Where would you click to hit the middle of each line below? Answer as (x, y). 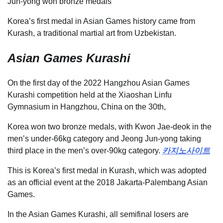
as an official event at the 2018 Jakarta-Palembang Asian (108, 182)
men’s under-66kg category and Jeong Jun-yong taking (104, 138)
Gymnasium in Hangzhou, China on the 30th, (87, 107)
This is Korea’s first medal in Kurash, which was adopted (107, 170)
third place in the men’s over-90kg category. (85, 150)
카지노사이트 (186, 150)
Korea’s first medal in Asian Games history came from (101, 21)
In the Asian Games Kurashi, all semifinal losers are (98, 214)
